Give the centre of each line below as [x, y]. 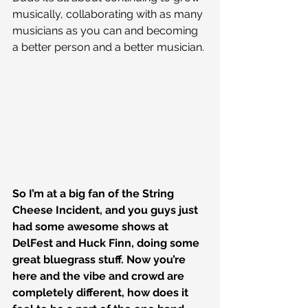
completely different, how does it [102, 293]
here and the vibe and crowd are [100, 276]
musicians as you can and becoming [107, 31]
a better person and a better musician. [108, 47]
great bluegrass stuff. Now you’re [100, 260]
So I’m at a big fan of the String [95, 194]
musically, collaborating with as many [109, 14]
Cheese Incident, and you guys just [107, 210]
